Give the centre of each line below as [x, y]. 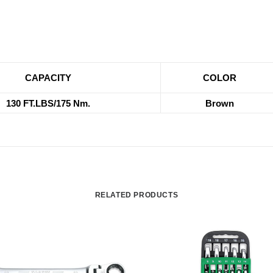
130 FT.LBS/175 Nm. [48, 103]
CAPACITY [48, 78]
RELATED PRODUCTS [136, 195]
